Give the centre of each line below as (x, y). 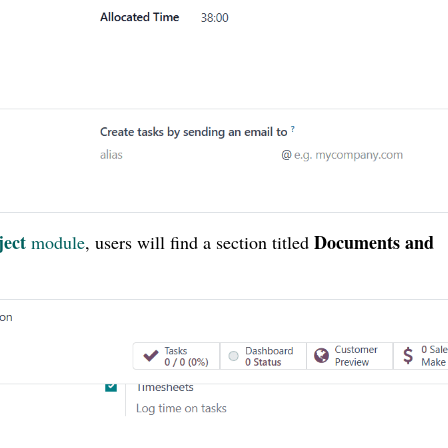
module (58, 242)
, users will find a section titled (199, 242)
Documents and (374, 242)
